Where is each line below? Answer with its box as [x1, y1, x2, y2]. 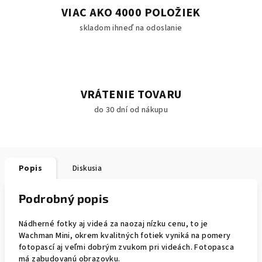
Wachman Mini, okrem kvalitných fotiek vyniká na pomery [19, 230, 231, 242]
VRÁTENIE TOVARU [80, 87, 182, 103]
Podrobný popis [19, 191, 109, 205]
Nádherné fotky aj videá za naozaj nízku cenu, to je [19, 218, 208, 230]
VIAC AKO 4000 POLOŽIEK [61, 5, 201, 21]
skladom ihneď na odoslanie [80, 22, 182, 34]
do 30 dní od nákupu [94, 104, 168, 116]
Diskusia [73, 163, 102, 174]
